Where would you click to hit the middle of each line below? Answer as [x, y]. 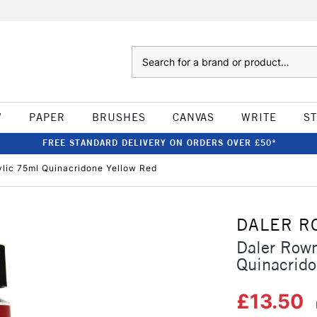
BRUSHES [119, 117]
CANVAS [193, 117]
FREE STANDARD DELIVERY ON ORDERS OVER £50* [159, 143]
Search [145, 53]
